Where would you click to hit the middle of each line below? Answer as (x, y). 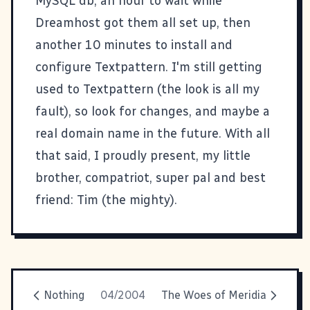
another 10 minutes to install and (134, 45)
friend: (56, 200)
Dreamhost (68, 22)
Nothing (64, 295)
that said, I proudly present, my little (143, 155)
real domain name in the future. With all (153, 133)
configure (65, 67)
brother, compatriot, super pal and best (151, 177)
